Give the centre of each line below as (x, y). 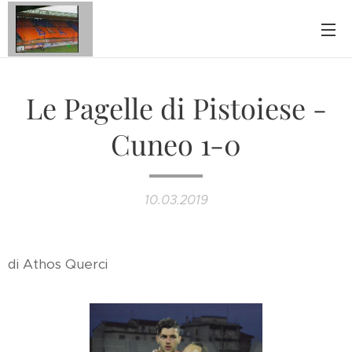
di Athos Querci (58, 264)
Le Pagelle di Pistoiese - (176, 108)
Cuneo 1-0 (176, 144)
